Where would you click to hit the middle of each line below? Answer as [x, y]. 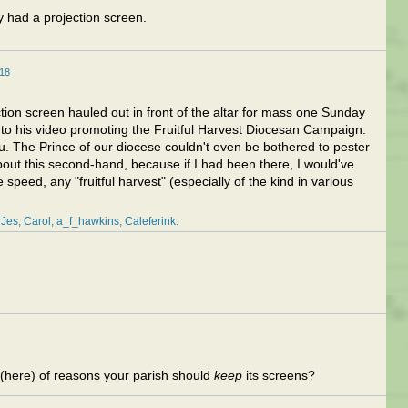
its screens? [279, 376]
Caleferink [150, 221]
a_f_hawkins [88, 221]
